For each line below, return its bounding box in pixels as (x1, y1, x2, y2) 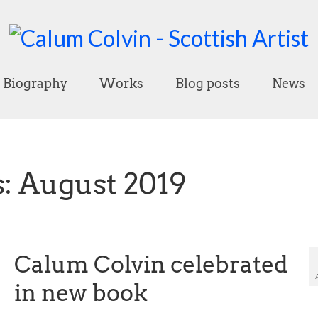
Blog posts (175, 75, 240, 91)
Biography (2, 75, 67, 91)
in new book (13, 278, 148, 307)
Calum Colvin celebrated (13, 250, 288, 278)
